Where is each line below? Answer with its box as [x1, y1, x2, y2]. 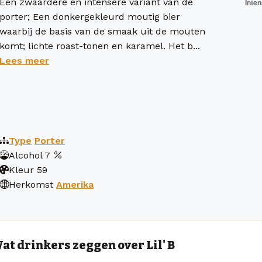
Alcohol [9, 150, 42, 161]
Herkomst [9, 179, 53, 191]
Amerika [56, 179, 94, 191]
